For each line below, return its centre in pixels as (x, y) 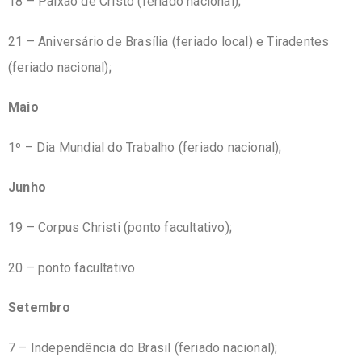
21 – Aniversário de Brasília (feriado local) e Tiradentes (169, 41)
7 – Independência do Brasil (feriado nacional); (143, 347)
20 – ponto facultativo (72, 267)
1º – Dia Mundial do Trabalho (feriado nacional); (145, 147)
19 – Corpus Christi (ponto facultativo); (120, 227)
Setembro (40, 308)
